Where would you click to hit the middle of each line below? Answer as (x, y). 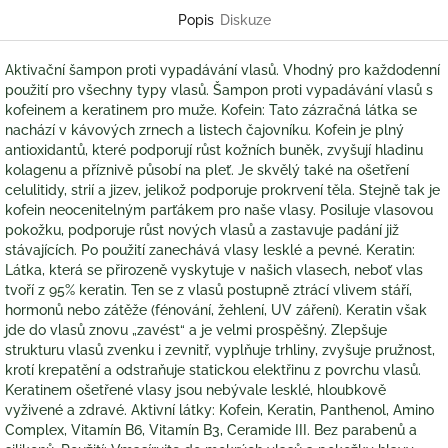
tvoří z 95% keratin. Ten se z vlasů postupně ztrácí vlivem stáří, (208, 290)
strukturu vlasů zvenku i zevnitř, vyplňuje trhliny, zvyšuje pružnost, (220, 350)
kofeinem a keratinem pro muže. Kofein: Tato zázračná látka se (211, 110)
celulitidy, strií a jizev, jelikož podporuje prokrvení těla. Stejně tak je (222, 190)
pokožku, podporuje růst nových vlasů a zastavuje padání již (202, 230)
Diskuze (245, 20)
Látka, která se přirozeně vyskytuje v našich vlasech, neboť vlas (214, 270)
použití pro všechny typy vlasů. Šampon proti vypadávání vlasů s (219, 90)
